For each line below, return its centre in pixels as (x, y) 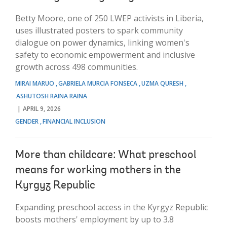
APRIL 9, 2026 (42, 108)
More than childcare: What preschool (106, 155)
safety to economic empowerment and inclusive (105, 54)
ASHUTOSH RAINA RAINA (52, 96)
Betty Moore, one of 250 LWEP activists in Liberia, (109, 18)
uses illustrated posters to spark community (99, 30)
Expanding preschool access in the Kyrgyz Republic (111, 207)
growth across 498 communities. (77, 67)
